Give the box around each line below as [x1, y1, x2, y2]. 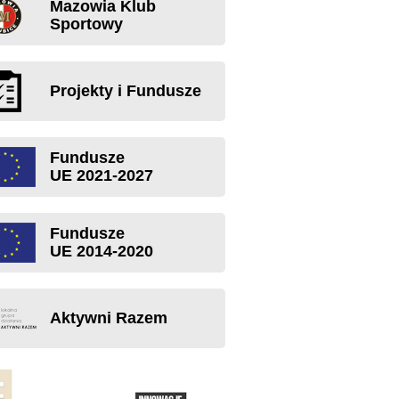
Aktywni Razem [50, 309, 167, 327]
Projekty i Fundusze [50, 82, 201, 100]
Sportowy [50, 15, 123, 33]
